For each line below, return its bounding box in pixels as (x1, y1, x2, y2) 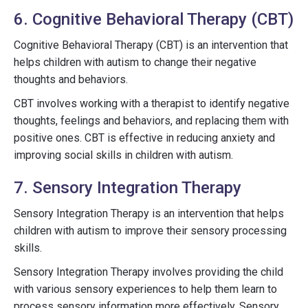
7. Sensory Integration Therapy (14, 178, 241, 197)
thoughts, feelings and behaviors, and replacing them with (14, 114, 289, 127)
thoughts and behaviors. (14, 73, 128, 86)
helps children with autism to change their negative (14, 56, 256, 69)
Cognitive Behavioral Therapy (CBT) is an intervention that (14, 38, 288, 52)
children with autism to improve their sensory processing (14, 224, 287, 237)
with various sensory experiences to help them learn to (14, 283, 277, 296)
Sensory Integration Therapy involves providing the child (14, 265, 283, 278)
